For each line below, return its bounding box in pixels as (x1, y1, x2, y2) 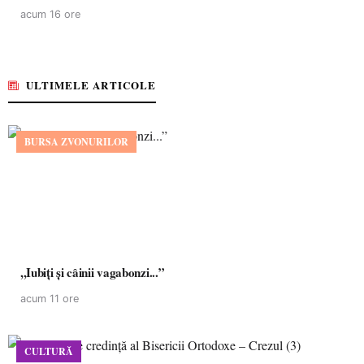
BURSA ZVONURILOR (24, 135, 128, 149)
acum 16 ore (20, 8, 80, 20)
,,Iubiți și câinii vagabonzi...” (20, 263, 165, 281)
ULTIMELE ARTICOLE (26, 77, 156, 93)
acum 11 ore (20, 292, 79, 305)
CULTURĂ (24, 344, 73, 358)
